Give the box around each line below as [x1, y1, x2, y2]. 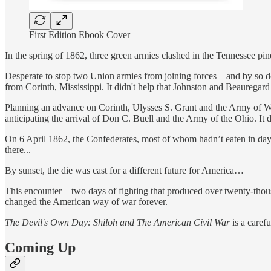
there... [5, 144, 31, 155]
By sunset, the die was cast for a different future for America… [5, 165, 244, 175]
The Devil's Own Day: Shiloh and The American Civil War [5, 217, 232, 227]
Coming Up [5, 240, 76, 256]
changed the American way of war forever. [5, 196, 168, 207]
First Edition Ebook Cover [29, 29, 130, 40]
